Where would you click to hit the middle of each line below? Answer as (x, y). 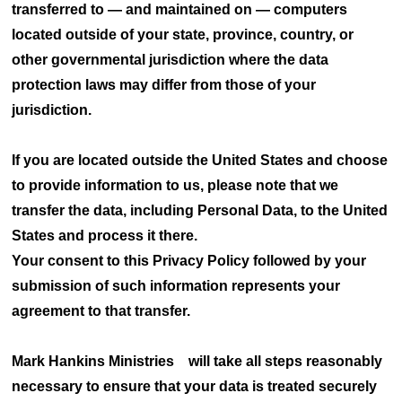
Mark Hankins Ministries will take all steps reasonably (197, 361)
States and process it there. (105, 236)
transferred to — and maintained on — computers (180, 9)
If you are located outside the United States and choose (200, 160)
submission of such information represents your (176, 286)
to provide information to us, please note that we (175, 185)
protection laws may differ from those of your (164, 85)
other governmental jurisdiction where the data (170, 60)
